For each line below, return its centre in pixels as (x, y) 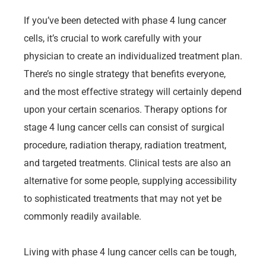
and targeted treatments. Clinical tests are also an (127, 163)
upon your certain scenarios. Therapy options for (125, 109)
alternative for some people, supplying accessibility (130, 180)
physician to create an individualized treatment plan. (133, 56)
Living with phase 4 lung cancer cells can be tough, (130, 252)
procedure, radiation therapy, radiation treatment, (125, 145)
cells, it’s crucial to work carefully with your (113, 38)
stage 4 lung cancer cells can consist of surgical (124, 127)
